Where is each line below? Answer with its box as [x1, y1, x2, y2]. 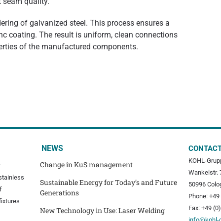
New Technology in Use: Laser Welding [40, 206, 165, 216]
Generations [40, 188, 79, 198]
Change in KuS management [40, 160, 133, 170]
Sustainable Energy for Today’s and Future [40, 178, 178, 187]
